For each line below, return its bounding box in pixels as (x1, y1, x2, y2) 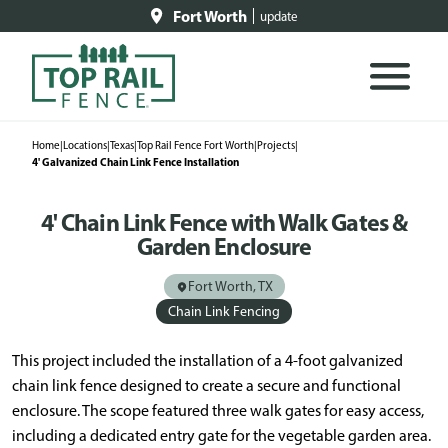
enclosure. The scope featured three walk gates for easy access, (12, 401, 424, 420)
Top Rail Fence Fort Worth (137, 139, 254, 152)
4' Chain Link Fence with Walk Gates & (41, 207, 407, 237)
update (259, 8, 298, 24)
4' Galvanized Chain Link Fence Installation (32, 155, 239, 169)
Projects (257, 139, 295, 152)
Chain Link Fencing (168, 303, 280, 320)
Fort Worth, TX (187, 278, 273, 295)
